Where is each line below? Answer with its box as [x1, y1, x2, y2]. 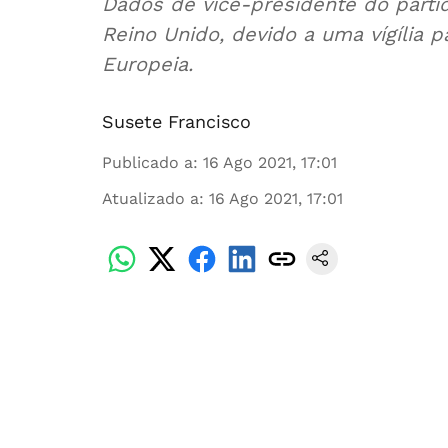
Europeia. [102, 52, 193, 76]
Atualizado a [102, 189, 199, 208]
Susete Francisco [102, 111, 251, 132]
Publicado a [102, 153, 193, 172]
